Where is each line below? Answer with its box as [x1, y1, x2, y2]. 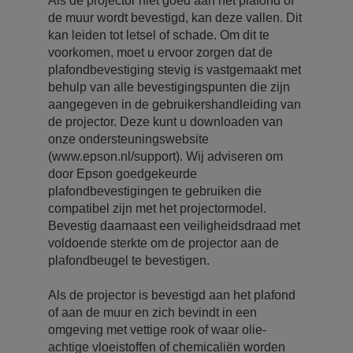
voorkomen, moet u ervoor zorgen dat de [48, 45, 273, 59]
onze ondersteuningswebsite [48, 132, 209, 146]
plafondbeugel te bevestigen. [48, 253, 210, 267]
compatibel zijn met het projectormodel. [48, 201, 266, 215]
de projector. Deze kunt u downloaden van [48, 114, 283, 128]
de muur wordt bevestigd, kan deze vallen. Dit [48, 10, 302, 24]
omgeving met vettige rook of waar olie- [48, 322, 266, 336]
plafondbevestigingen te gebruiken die [48, 184, 262, 198]
